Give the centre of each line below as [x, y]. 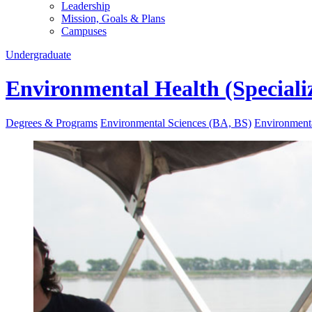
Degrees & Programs [52, 123]
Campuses [84, 31]
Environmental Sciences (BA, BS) [176, 123]
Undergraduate [38, 55]
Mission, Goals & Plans [113, 18]
